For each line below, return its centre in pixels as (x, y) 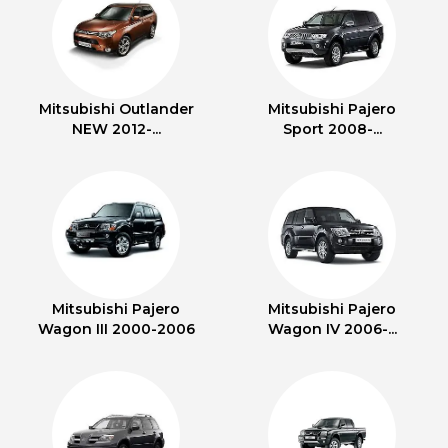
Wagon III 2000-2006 (116, 329)
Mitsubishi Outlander (116, 109)
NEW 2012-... (116, 129)
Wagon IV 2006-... (332, 329)
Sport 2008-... (332, 129)
